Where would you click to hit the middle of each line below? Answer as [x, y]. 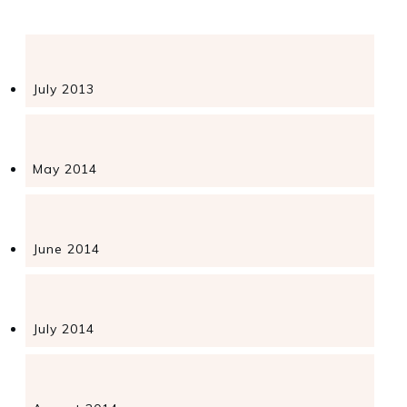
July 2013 [64, 89]
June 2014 [66, 249]
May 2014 [65, 169]
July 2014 [64, 329]
